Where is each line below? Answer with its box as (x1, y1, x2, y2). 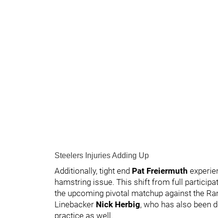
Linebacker (54, 199, 96, 209)
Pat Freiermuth (132, 165, 190, 176)
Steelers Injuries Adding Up (54, 151, 149, 160)
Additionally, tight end (54, 165, 132, 176)
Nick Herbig (96, 199, 140, 209)
